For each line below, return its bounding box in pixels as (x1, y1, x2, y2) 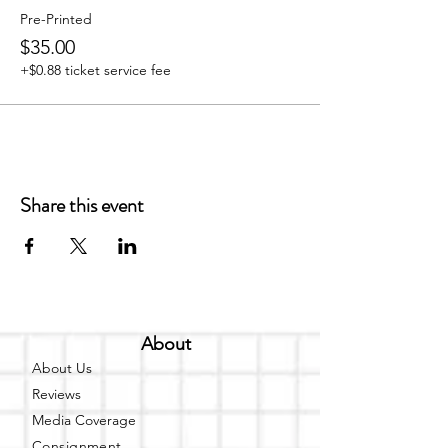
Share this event (20, 191, 144, 220)
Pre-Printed (20, 10, 92, 28)
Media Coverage (32, 411, 136, 429)
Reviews (32, 385, 81, 403)
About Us (32, 359, 92, 377)
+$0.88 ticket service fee (20, 61, 171, 79)
